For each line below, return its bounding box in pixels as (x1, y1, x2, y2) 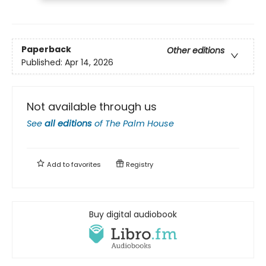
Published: (21, 56, 65, 68)
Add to (45, 159, 71, 169)
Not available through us (27, 99, 157, 114)
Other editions (167, 44, 224, 56)
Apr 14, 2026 (65, 56, 113, 68)
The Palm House (105, 117, 174, 129)
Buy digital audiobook (89, 208, 177, 220)
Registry (124, 159, 153, 169)
